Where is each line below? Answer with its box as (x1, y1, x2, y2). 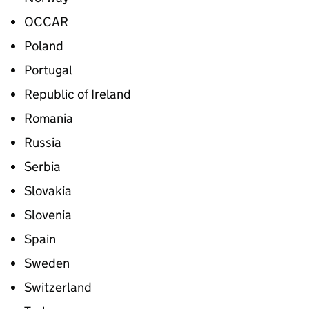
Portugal (24, 62, 72, 78)
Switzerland (24, 279, 92, 295)
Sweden (24, 255, 70, 271)
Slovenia (24, 207, 72, 223)
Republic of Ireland (24, 86, 131, 102)
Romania (24, 110, 73, 126)
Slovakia (24, 183, 72, 199)
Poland (24, 38, 63, 54)
